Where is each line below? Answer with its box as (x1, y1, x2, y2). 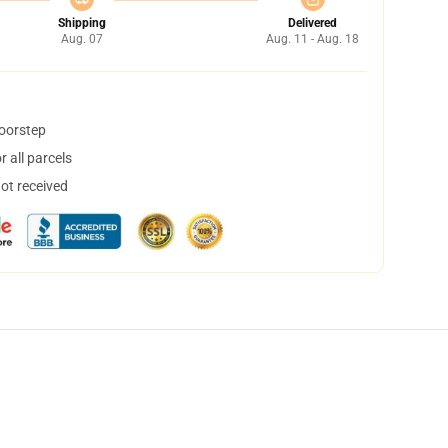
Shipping (57, 16, 106, 30)
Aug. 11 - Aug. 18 (266, 32, 359, 46)
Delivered (288, 16, 337, 30)
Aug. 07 (60, 32, 103, 46)
